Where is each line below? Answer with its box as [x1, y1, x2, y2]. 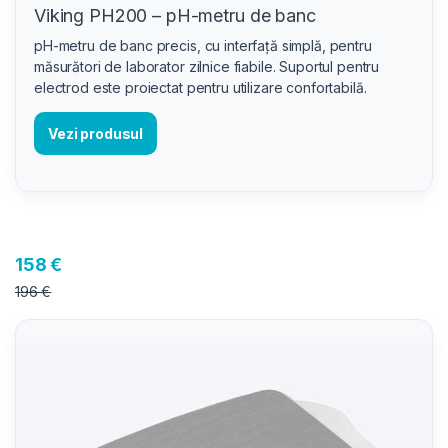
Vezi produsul [48, 125, 144, 143]
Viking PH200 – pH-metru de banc [34, 5, 316, 27]
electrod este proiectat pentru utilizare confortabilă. [34, 79, 367, 97]
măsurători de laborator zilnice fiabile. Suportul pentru [34, 58, 380, 76]
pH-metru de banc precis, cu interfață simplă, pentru [34, 37, 372, 55]
